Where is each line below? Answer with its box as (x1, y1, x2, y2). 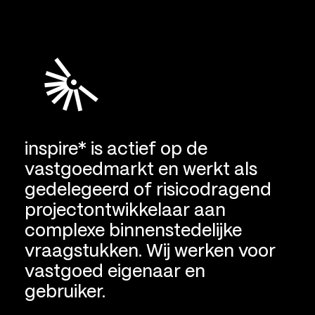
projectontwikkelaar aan (25, 202, 226, 219)
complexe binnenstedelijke (25, 222, 243, 240)
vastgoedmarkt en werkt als (25, 161, 258, 179)
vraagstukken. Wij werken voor (25, 243, 276, 260)
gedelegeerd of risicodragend (25, 181, 272, 199)
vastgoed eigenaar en (25, 263, 206, 281)
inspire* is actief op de (25, 141, 208, 158)
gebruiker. (25, 283, 106, 301)
